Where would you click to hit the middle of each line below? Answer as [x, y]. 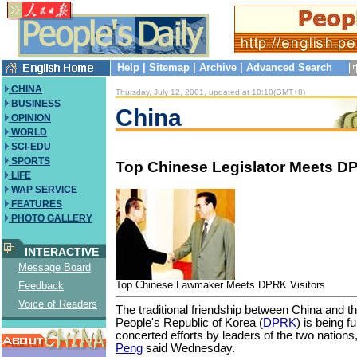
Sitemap [169, 67]
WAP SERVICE [43, 190]
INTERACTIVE [59, 252]
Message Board [55, 267]
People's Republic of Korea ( [189, 322]
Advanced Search [289, 67]
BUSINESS [35, 104]
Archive [218, 67]
